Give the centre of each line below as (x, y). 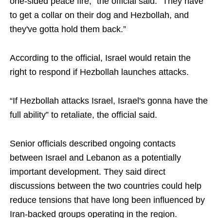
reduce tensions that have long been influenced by (107, 200)
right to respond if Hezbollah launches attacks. (99, 72)
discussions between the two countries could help (106, 186)
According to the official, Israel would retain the (100, 58)
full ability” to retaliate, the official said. (83, 115)
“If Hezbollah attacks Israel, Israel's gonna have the (109, 101)
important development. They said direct (88, 172)
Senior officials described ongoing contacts (93, 144)
